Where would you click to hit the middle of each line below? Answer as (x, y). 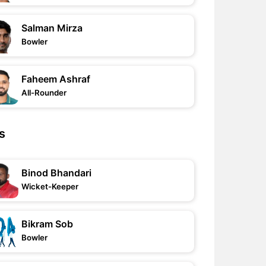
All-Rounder (44, 93)
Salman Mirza (52, 28)
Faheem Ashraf (56, 79)
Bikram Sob (47, 224)
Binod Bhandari (57, 173)
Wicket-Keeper (50, 186)
